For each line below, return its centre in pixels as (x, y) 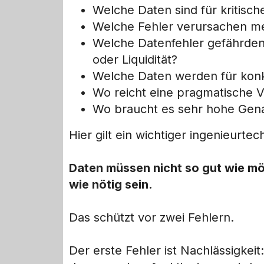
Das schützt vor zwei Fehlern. (151, 218)
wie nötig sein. (111, 185)
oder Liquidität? (135, 60)
